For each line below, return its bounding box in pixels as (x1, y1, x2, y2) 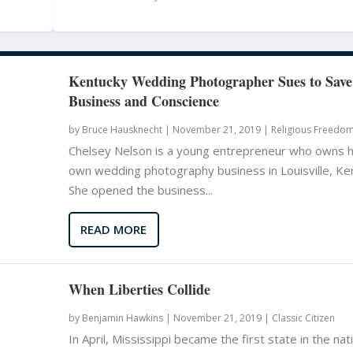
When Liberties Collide (68, 278, 210, 299)
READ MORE (80, 221, 147, 238)
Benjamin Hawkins (81, 310, 163, 325)
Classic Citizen (271, 310, 335, 325)
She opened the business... (68, 181, 213, 198)
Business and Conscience (68, 90, 219, 111)
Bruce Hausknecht (81, 122, 162, 136)
